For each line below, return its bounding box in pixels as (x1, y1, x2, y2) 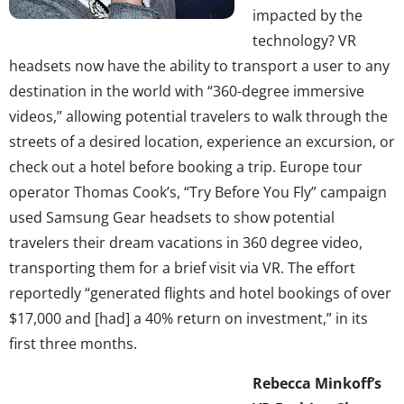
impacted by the (252, 5, 363, 25)
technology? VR (252, 30, 356, 50)
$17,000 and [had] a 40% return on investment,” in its (9, 308, 368, 328)
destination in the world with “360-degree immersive (9, 80, 364, 101)
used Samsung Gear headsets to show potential (9, 207, 335, 227)
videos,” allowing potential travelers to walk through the (9, 106, 388, 126)
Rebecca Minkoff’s (252, 372, 381, 393)
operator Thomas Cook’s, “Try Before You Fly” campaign (9, 181, 387, 202)
